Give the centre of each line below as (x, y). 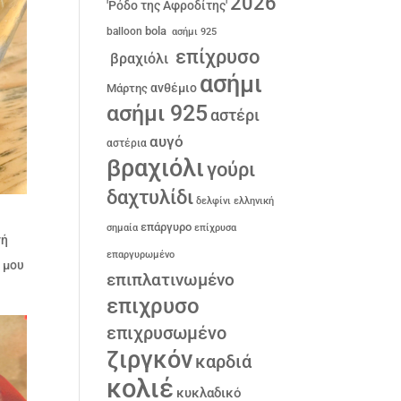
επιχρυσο (154, 307)
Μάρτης (128, 89)
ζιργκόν (150, 360)
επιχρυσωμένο (167, 334)
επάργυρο (166, 227)
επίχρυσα (216, 228)
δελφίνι (214, 201)
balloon (125, 32)
